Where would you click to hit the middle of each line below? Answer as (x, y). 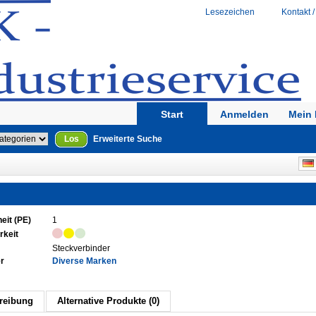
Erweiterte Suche (128, 139)
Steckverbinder (81, 248)
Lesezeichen (230, 12)
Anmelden (244, 114)
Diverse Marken (84, 261)
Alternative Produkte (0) (108, 301)
